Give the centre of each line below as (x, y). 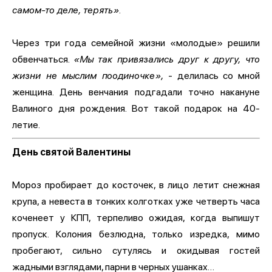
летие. (27, 124)
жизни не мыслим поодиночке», (88, 75)
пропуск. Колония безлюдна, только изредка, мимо (136, 234)
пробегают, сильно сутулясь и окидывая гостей (136, 250)
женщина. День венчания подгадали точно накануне (136, 92)
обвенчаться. (43, 59)
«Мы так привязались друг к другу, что (167, 59)
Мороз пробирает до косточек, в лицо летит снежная (136, 185)
